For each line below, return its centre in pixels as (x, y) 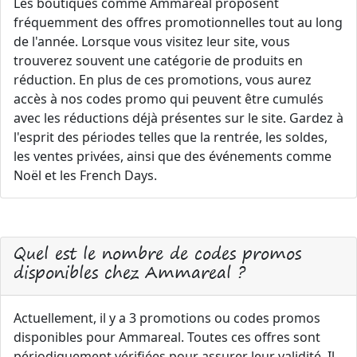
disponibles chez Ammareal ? (129, 272)
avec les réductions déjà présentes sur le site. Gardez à (178, 118)
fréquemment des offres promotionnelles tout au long (178, 22)
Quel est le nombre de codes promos (157, 253)
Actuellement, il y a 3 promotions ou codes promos (167, 318)
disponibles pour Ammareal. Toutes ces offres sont (167, 337)
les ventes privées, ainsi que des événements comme (173, 156)
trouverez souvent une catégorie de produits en (158, 61)
